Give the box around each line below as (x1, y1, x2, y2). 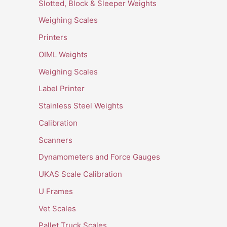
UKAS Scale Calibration (39, 169, 122, 179)
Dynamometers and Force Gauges (39, 152, 160, 162)
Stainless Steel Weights (39, 101, 123, 111)
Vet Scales (39, 203, 76, 213)
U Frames (39, 186, 73, 196)
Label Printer (39, 84, 85, 94)
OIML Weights (39, 49, 88, 59)
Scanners (39, 135, 72, 145)
